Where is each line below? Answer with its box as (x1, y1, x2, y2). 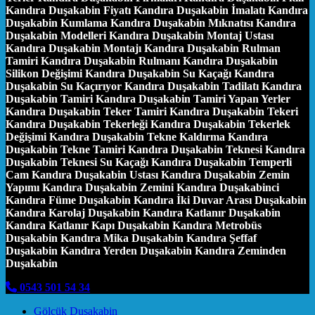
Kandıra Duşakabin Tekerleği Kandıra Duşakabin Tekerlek (6, 117, 290, 130)
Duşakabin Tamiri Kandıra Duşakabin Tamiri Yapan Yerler (6, 92, 290, 105)
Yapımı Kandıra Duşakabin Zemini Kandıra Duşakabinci (6, 181, 279, 193)
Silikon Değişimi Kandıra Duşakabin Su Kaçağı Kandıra (6, 67, 274, 79)
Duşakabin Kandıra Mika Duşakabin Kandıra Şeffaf (6, 231, 257, 244)
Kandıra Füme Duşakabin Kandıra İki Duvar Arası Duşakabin (6, 193, 307, 206)
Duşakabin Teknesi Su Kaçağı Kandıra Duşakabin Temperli (6, 155, 292, 168)
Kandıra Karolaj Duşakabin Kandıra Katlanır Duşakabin (6, 206, 281, 219)
